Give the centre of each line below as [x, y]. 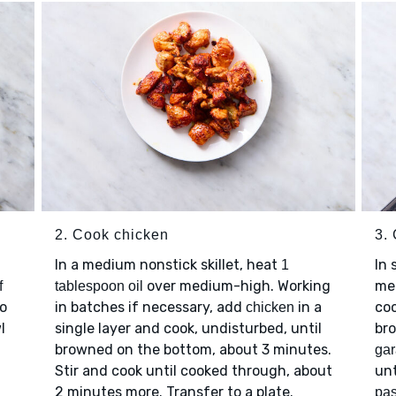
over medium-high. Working [236, 286]
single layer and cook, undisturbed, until [188, 329]
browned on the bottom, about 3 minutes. [193, 350]
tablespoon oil [99, 286]
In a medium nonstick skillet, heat [168, 265]
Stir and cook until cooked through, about [193, 371]
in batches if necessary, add [150, 308]
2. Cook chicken [111, 235]
